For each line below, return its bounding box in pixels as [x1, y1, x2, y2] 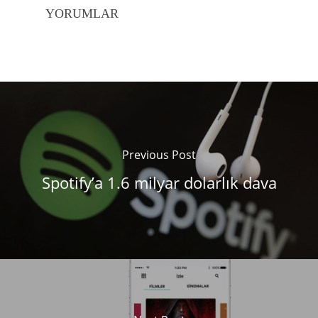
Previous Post [122, 147, 196, 163]
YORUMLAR [45, 6, 119, 21]
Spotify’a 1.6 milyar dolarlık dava [41, 172, 277, 193]
